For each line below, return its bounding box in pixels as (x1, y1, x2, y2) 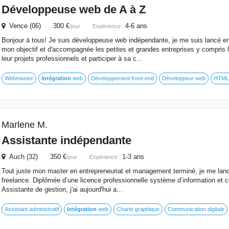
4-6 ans (125, 22, 147, 30)
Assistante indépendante (1, 134, 131, 147)
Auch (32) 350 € (5, 153, 66, 161)
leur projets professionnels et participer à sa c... (1, 55, 143, 62)
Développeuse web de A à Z (1, 3, 146, 16)
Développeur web (162, 75, 205, 81)
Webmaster (4, 75, 33, 81)
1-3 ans (122, 153, 144, 161)
